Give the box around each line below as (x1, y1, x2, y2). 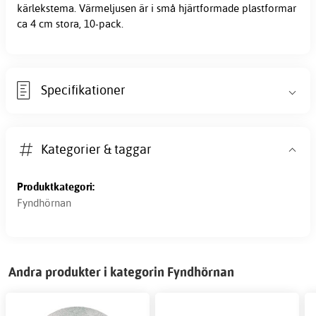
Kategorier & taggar (41, 141, 152, 158)
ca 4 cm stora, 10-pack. (17, 16, 123, 30)
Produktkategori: (17, 179, 95, 193)
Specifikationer (41, 82, 126, 99)
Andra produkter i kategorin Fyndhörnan (8, 263, 234, 280)
